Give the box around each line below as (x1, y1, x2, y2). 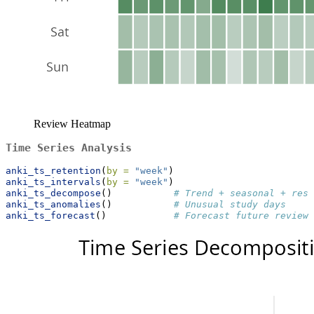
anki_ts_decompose (6, 187, 101, 198)
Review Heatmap (34, 117, 111, 130)
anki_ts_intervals (6, 176, 101, 187)
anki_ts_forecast (6, 210, 95, 221)
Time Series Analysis (6, 141, 132, 154)
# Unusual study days (174, 198, 286, 210)
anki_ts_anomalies (6, 198, 101, 210)
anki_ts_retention (6, 165, 101, 176)
